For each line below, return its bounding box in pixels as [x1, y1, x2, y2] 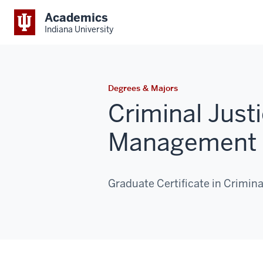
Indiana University [45, 23, 113, 35]
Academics [45, 9, 108, 25]
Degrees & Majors [108, 83, 178, 93]
